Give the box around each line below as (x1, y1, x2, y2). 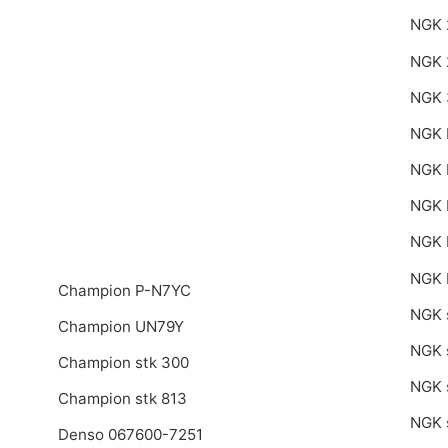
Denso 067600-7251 (57, 425, 203, 445)
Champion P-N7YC (57, 280, 191, 300)
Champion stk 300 (57, 352, 189, 372)
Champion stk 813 (57, 389, 187, 409)
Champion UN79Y (57, 316, 184, 336)
